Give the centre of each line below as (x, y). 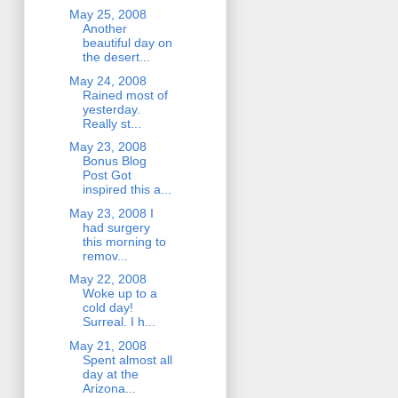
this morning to (124, 241)
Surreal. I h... (119, 322)
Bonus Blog (114, 161)
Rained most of (125, 95)
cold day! (107, 308)
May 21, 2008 (107, 345)
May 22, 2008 (107, 279)
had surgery (116, 227)
